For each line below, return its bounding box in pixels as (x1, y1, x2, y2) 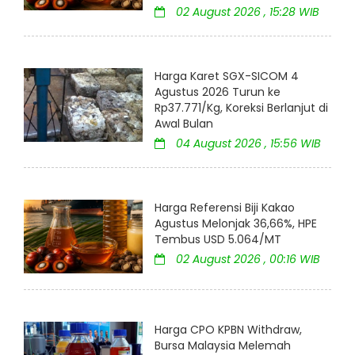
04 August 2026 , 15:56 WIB (173, 136, 321, 152)
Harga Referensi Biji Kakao (155, 200, 295, 216)
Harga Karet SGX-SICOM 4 (155, 68, 299, 85)
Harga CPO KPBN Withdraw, (155, 321, 302, 338)
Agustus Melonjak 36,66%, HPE (155, 216, 317, 232)
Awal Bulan (155, 116, 213, 132)
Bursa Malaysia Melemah (155, 337, 291, 353)
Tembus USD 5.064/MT (155, 231, 281, 248)
